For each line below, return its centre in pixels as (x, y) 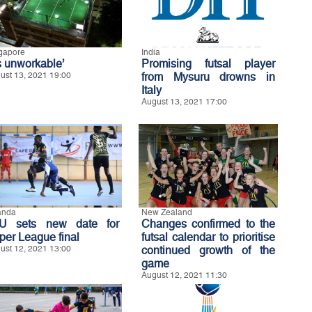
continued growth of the (208, 250)
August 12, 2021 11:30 (184, 275)
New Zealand (167, 212)
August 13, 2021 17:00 (184, 102)
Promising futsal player (208, 64)
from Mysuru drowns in (208, 77)
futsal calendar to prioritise (208, 237)
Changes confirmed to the (208, 224)
